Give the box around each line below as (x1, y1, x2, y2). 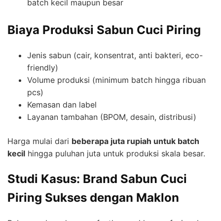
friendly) (27, 62, 58, 73)
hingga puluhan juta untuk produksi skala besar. (25, 148, 205, 158)
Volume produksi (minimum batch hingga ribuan (27, 74, 206, 85)
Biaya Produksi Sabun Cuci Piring (7, 22, 201, 37)
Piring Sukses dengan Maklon (7, 190, 179, 205)
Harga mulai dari (7, 136, 72, 146)
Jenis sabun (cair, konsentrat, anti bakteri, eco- (27, 50, 203, 60)
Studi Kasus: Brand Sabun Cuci (7, 171, 187, 186)
